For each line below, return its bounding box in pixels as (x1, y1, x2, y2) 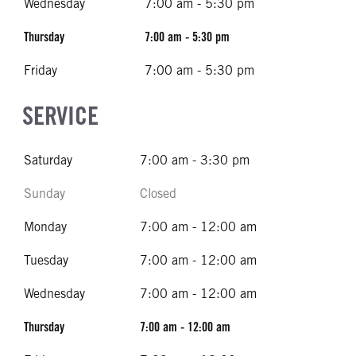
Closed (140, 186, 176, 201)
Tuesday (24, 253, 68, 268)
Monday (24, 219, 67, 234)
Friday (24, 63, 57, 78)
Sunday (24, 186, 65, 201)
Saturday (24, 153, 72, 168)
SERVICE (22, 100, 99, 131)
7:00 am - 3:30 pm (140, 153, 250, 168)
